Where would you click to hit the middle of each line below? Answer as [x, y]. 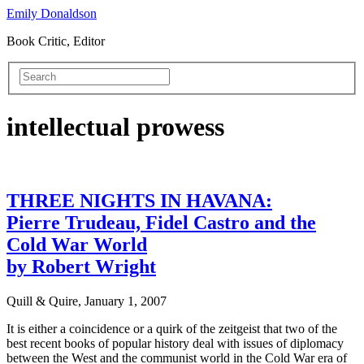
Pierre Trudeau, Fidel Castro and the [161, 223]
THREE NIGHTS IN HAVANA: [139, 201]
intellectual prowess [115, 127]
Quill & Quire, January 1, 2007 [87, 301]
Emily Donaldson [52, 13]
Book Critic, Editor [56, 41]
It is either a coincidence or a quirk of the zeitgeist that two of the [172, 329]
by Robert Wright [81, 267]
